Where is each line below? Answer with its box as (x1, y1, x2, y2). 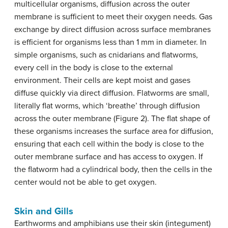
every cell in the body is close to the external (14, 63, 173, 73)
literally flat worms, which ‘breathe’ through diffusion (14, 101, 200, 111)
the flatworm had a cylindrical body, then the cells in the (14, 164, 212, 175)
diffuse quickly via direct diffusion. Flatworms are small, (14, 88, 209, 98)
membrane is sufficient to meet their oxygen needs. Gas (14, 12, 212, 22)
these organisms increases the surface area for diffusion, (14, 126, 213, 136)
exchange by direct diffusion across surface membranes (14, 24, 211, 35)
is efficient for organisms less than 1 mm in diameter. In (14, 37, 207, 47)
